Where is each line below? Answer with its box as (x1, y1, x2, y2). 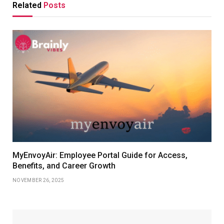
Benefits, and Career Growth (12, 160, 115, 170)
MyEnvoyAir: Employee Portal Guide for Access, (12, 150, 187, 160)
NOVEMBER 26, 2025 (12, 177, 64, 183)
